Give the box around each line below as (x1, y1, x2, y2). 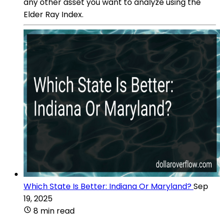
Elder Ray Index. (24, 8, 83, 20)
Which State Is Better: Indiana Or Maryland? (24, 180, 192, 192)
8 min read (33, 205, 75, 217)
